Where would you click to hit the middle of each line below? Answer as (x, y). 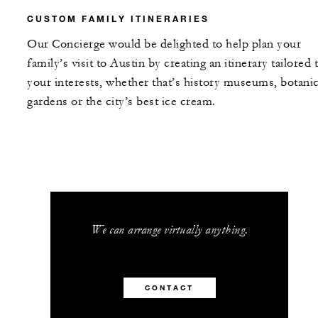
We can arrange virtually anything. (169, 229)
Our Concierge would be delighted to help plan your (164, 44)
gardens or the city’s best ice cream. (121, 101)
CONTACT (170, 287)
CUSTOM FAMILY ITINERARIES (118, 18)
